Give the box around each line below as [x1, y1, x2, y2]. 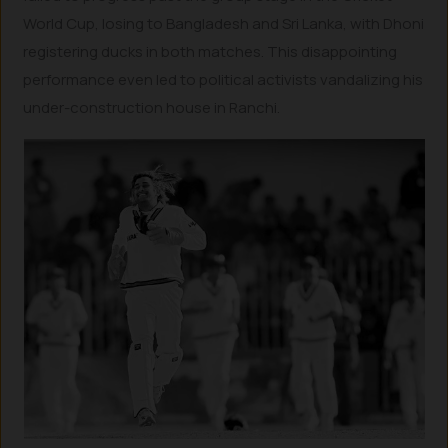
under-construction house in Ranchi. [23, 97, 281, 119]
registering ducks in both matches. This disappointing [23, 41, 398, 63]
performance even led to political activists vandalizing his [23, 69, 424, 91]
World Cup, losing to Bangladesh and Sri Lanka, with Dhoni [23, 13, 425, 35]
